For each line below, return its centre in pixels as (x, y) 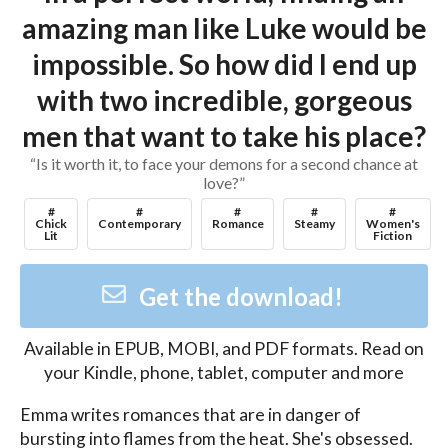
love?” (224, 183)
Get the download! (240, 297)
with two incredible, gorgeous (224, 100)
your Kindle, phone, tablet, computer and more (224, 373)
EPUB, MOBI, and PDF (201, 349)
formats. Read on (356, 349)
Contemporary (139, 223)
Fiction (393, 235)
